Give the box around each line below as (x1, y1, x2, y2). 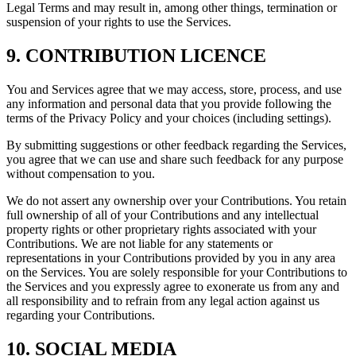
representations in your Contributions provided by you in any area (6, 250, 335, 265)
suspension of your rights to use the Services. (6, 14, 231, 29)
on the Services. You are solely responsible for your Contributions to (6, 265, 347, 279)
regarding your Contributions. (6, 308, 155, 322)
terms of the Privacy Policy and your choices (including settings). (6, 110, 331, 125)
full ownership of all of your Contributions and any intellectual (6, 207, 319, 222)
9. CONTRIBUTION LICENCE (6, 44, 266, 66)
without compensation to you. (6, 166, 155, 180)
